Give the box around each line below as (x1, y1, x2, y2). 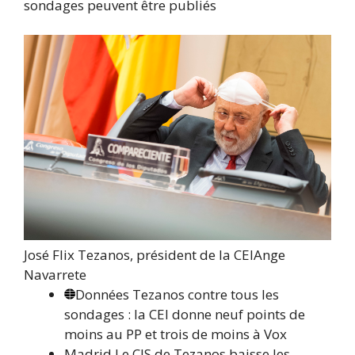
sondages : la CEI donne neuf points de (64, 304, 305, 323)
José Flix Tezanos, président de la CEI (24, 245, 254, 264)
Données (75, 284, 129, 303)
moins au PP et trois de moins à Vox (64, 324, 287, 343)
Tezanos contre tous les (129, 284, 279, 303)
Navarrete (24, 265, 86, 284)
